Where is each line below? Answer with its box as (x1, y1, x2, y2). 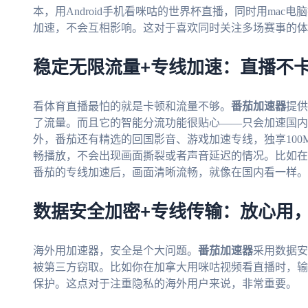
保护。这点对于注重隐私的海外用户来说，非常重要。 (33, 278, 297, 290)
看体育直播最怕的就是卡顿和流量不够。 (33, 100, 231, 113)
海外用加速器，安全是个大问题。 (33, 245, 198, 257)
